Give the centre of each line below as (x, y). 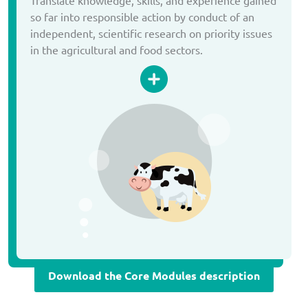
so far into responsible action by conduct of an (142, 16)
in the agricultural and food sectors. (117, 49)
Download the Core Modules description (154, 275)
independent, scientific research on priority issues (151, 33)
